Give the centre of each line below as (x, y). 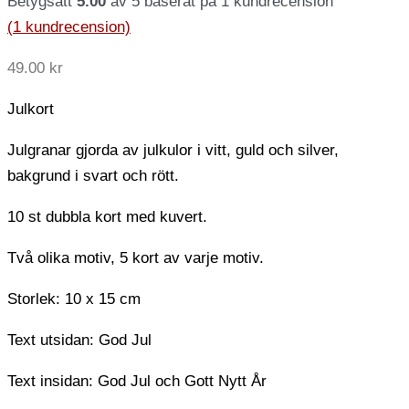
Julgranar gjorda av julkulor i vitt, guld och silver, (173, 151)
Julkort (31, 110)
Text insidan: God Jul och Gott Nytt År (137, 382)
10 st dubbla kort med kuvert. (107, 217)
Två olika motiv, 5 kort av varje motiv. (136, 258)
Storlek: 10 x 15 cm (74, 299)
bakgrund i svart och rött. (93, 176)
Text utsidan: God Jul (79, 341)
